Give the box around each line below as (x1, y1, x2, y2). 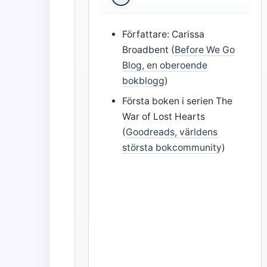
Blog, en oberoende (122, 60, 208, 72)
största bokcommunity (122, 142, 222, 154)
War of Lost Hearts (122, 111, 206, 123)
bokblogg (122, 75, 165, 87)
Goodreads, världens (126, 126, 218, 138)
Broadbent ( (122, 44, 175, 56)
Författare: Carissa (122, 29, 205, 41)
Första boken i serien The (122, 95, 233, 107)
